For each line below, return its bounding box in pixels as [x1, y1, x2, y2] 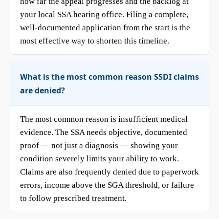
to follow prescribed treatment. [20, 194, 127, 203]
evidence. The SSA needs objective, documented [20, 128, 187, 137]
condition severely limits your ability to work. [20, 154, 179, 163]
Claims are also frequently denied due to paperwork [20, 167, 199, 176]
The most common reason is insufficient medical [20, 114, 188, 124]
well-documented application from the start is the [20, 23, 190, 32]
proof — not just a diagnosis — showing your [20, 141, 178, 150]
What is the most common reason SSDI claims [20, 71, 199, 82]
